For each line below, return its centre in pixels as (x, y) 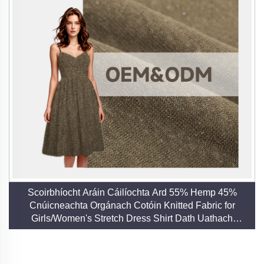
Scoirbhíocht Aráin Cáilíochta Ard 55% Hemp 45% (132, 193)
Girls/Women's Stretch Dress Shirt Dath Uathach (132, 219)
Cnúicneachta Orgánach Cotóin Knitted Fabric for (96, 206)
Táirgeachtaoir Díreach (132, 232)
